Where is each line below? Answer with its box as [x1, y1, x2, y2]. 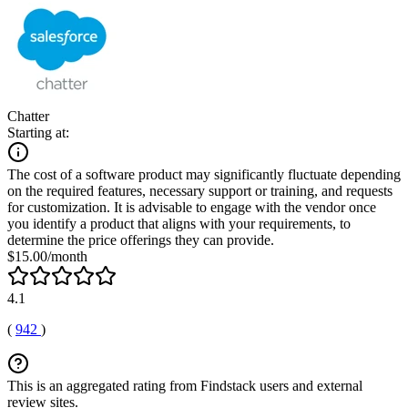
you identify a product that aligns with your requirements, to [7, 215, 351, 231]
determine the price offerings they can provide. [7, 231, 274, 248]
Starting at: [7, 124, 69, 140]
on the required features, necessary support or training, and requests [7, 182, 393, 199]
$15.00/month [7, 248, 87, 264]
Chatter [7, 107, 49, 124]
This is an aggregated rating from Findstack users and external [7, 377, 362, 393]
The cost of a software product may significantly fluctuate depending [7, 166, 401, 182]
